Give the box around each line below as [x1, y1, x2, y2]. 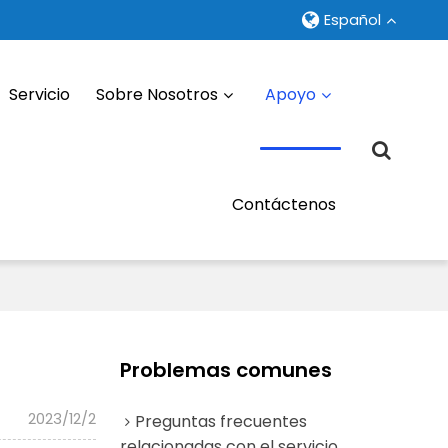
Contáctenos [232, 193, 337, 216]
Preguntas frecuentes [134, 409, 307, 433]
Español [324, 9, 382, 30]
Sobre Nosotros [96, 83, 219, 106]
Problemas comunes [119, 355, 332, 384]
